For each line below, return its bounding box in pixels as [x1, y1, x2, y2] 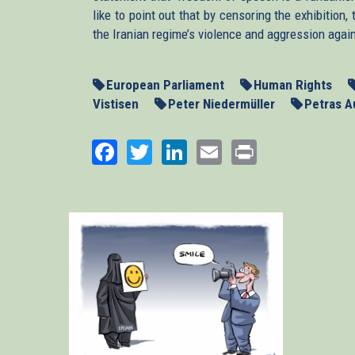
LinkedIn [187, 135, 274, 166]
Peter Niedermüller [168, 96, 275, 112]
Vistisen [93, 96, 139, 112]
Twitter [152, 135, 224, 166]
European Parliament [106, 77, 224, 93]
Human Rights [254, 77, 332, 93]
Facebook [117, 135, 215, 166]
